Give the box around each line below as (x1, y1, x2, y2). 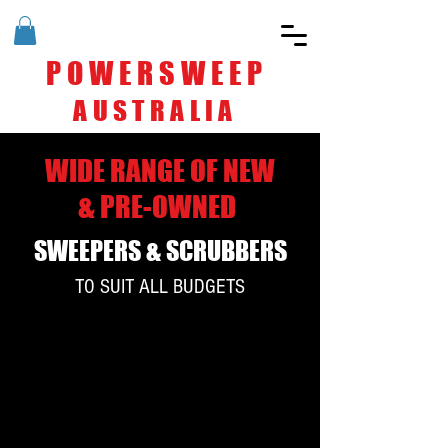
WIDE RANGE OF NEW (44, 152, 275, 188)
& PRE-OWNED (78, 188, 241, 224)
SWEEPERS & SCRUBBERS (33, 234, 287, 266)
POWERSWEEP (45, 54, 268, 91)
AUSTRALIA (73, 93, 238, 127)
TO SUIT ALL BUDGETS (74, 274, 245, 298)
